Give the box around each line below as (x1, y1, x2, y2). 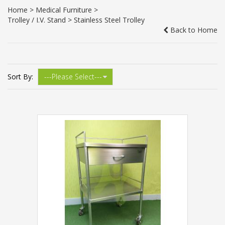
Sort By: (8, 72, 33, 81)
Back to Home (168, 25, 217, 35)
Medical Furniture (36, 5, 92, 15)
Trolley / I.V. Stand (8, 15, 66, 25)
